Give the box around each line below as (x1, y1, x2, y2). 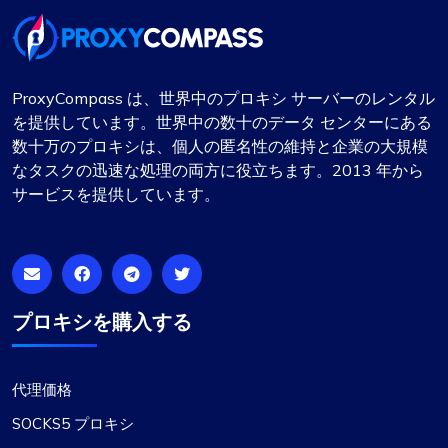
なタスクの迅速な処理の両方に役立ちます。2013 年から (12, 160, 424, 181)
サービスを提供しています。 (12, 184, 220, 205)
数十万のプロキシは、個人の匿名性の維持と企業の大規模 (12, 136, 428, 157)
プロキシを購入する (12, 310, 192, 335)
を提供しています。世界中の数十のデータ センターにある (12, 112, 432, 133)
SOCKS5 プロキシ (12, 414, 134, 434)
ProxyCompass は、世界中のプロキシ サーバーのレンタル (12, 88, 435, 109)
